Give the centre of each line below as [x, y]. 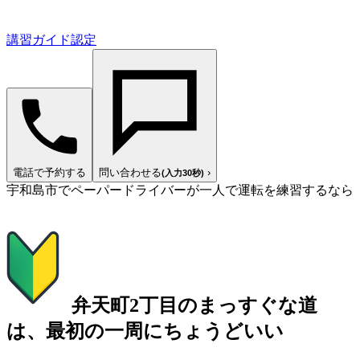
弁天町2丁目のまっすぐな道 [194, 305]
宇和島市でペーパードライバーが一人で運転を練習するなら [180, 190]
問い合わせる [130, 172]
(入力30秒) [183, 172]
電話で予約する [49, 172]
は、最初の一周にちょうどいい [145, 331]
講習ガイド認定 [51, 39]
